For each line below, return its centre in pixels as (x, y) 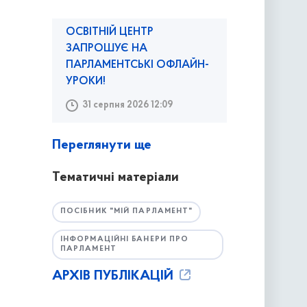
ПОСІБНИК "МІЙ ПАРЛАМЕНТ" (126, 212)
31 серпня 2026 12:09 (127, 106)
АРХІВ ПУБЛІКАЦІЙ (114, 277)
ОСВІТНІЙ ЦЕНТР (109, 33)
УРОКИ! (85, 82)
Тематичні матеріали (115, 178)
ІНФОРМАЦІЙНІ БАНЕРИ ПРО (124, 239)
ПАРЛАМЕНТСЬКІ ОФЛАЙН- (137, 65)
